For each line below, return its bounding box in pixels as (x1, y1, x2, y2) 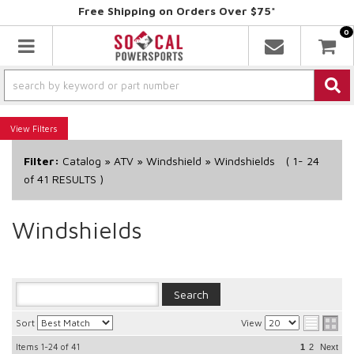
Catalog (62, 154, 101, 168)
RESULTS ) (49, 172, 104, 186)
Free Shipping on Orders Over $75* (78, 4, 276, 17)
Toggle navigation (17, 33, 172, 56)
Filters (32, 123, 58, 134)
